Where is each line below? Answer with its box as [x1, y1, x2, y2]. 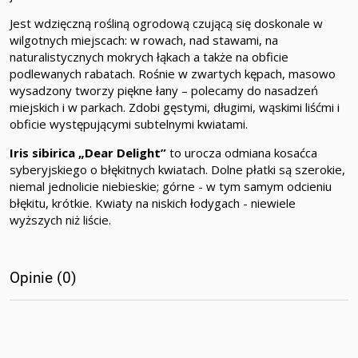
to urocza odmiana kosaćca [169, 145, 317, 161]
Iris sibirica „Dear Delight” [10, 145, 169, 161]
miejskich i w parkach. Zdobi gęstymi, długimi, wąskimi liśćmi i [10, 99, 340, 116]
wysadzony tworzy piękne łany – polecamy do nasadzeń [10, 82, 318, 99]
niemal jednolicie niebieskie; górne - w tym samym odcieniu [10, 178, 332, 195]
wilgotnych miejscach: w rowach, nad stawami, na [10, 32, 278, 49]
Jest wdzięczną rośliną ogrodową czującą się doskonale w [10, 15, 323, 32]
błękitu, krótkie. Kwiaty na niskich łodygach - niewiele [10, 195, 296, 212]
